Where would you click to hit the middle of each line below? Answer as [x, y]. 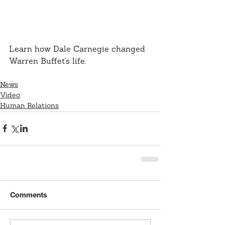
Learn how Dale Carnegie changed [78, 49]
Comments [29, 195]
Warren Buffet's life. [47, 62]
